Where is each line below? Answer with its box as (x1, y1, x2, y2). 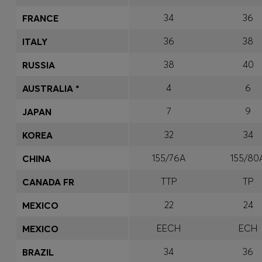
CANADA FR (22, 176, 74, 188)
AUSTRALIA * (22, 82, 80, 94)
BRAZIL (22, 246, 54, 258)
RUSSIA (22, 59, 55, 71)
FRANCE (22, 12, 58, 24)
